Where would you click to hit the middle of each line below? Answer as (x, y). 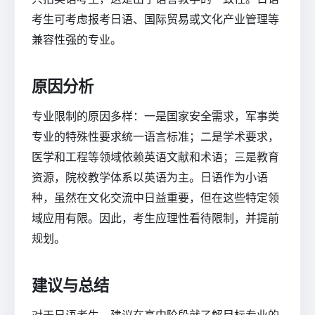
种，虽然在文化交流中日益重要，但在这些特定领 (155, 198)
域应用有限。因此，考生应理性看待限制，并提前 (155, 218)
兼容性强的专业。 (77, 39)
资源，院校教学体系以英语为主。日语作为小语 (150, 178)
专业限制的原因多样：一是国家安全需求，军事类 (155, 116)
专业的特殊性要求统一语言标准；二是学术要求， (155, 137)
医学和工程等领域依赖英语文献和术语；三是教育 (155, 157)
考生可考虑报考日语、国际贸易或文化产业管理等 (155, 19)
